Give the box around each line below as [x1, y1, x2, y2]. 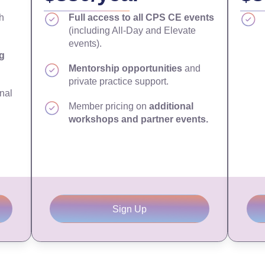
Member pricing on [69, 101, 150, 111]
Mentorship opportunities [69, 63, 183, 73]
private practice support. [69, 76, 169, 86]
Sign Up [112, 203, 147, 214]
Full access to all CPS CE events [69, 12, 215, 22]
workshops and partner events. [69, 114, 209, 124]
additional [149, 101, 194, 111]
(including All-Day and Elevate [69, 25, 196, 35]
